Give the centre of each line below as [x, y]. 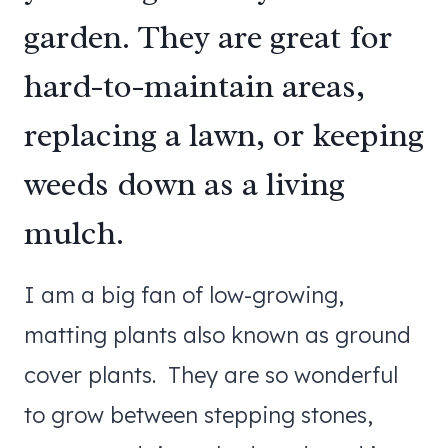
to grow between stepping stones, [198, 414]
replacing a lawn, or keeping [224, 135]
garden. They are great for [208, 37]
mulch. [74, 233]
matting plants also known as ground [217, 334]
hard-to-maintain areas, [194, 86]
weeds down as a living [184, 184]
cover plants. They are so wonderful [211, 374]
